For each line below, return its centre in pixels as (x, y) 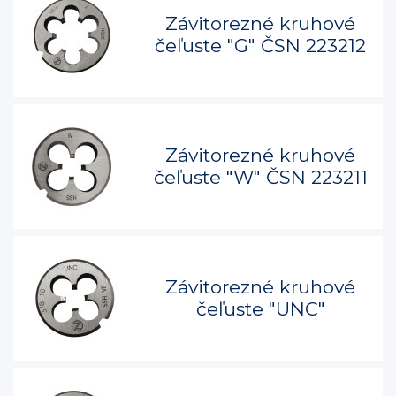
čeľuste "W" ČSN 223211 (260, 177)
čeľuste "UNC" (260, 309)
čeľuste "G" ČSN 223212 (260, 46)
